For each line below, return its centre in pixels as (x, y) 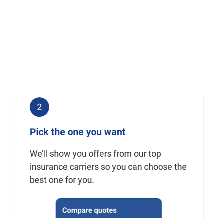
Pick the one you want (77, 132)
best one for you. (62, 180)
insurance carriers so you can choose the (108, 167)
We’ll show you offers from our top (95, 154)
